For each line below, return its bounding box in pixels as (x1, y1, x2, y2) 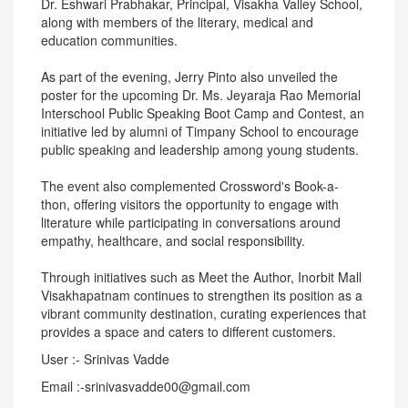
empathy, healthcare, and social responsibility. (41, 231, 305, 250)
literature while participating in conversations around (41, 213, 341, 231)
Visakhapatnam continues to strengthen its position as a (41, 286, 362, 304)
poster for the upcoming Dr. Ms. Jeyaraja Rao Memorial (41, 86, 361, 104)
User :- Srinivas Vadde (41, 350, 169, 368)
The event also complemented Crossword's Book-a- (41, 177, 339, 195)
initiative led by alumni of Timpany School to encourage (41, 122, 359, 140)
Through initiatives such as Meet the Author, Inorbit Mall (41, 268, 362, 286)
